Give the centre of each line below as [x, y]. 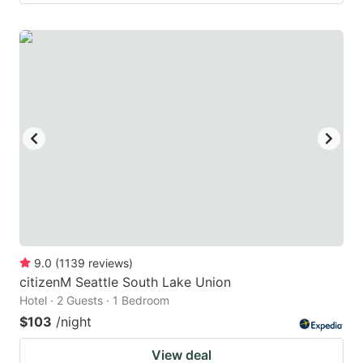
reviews [109, 263]
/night [74, 321]
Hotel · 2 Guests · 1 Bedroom [94, 300]
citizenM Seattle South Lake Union [125, 282]
